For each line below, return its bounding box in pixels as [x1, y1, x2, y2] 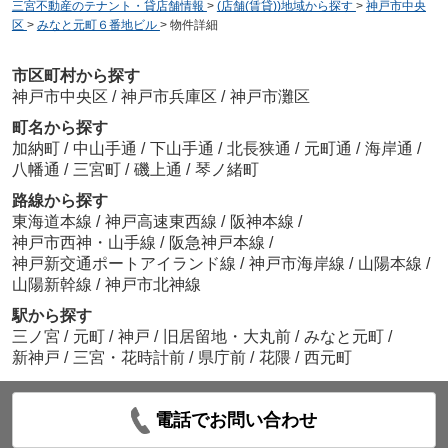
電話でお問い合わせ [155, 410, 318, 431]
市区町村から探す [11, 67, 140, 85]
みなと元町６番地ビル [36, 17, 157, 32]
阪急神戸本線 [168, 234, 269, 252]
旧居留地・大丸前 [162, 328, 291, 346]
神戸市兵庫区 [120, 88, 217, 106]
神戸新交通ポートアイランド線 [11, 255, 240, 273]
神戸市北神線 [104, 276, 201, 294]
